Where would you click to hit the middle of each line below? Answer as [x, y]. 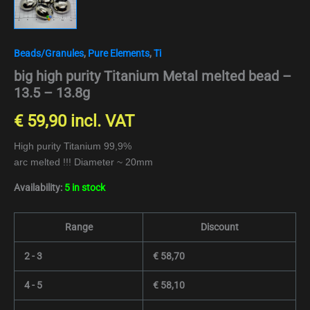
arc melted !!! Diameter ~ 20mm [83, 162]
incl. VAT [102, 121]
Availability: [38, 187]
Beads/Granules [49, 53]
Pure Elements [119, 53]
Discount [219, 227]
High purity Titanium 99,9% [73, 146]
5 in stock [85, 187]
